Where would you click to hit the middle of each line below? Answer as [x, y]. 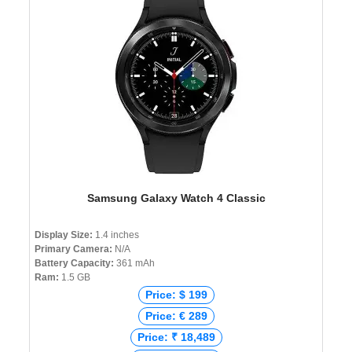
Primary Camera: [73, 249]
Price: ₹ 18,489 [176, 337]
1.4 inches [117, 235]
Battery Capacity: [74, 264]
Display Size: [65, 235]
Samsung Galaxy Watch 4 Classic [176, 198]
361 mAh [134, 264]
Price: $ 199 [176, 295]
